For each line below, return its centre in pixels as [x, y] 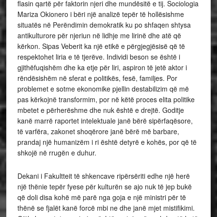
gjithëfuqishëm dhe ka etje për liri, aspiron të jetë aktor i [102, 67]
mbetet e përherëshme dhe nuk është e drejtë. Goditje [101, 110]
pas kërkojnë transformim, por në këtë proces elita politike [106, 99]
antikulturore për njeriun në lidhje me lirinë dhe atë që [99, 35]
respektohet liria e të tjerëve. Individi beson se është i [99, 57]
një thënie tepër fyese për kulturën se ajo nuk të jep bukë [104, 186]
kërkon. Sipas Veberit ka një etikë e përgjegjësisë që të [101, 46]
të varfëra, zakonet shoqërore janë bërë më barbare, [98, 131]
